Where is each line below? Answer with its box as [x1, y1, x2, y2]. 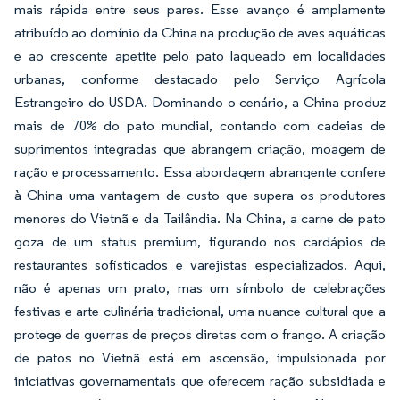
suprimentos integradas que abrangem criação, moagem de [14, 140, 386, 157]
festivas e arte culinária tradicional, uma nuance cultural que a [14, 303, 386, 320]
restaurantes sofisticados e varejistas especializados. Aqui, [14, 256, 386, 273]
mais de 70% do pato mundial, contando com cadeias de [14, 117, 386, 134]
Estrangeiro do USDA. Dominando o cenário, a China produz [14, 94, 386, 111]
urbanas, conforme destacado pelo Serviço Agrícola [14, 71, 386, 87]
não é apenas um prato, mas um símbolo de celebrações [14, 279, 386, 296]
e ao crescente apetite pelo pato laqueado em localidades [14, 47, 386, 64]
